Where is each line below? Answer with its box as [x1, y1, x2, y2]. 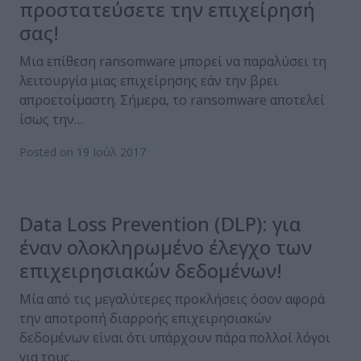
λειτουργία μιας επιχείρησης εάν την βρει [19, 72, 278, 90]
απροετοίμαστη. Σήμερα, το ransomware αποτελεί [19, 91, 325, 110]
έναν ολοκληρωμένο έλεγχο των [19, 234, 312, 261]
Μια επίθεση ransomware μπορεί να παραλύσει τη [19, 52, 326, 71]
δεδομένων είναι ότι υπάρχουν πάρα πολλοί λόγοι [19, 329, 330, 347]
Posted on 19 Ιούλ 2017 [19, 144, 146, 160]
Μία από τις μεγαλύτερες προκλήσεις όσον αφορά [19, 290, 325, 309]
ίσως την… [19, 110, 83, 129]
